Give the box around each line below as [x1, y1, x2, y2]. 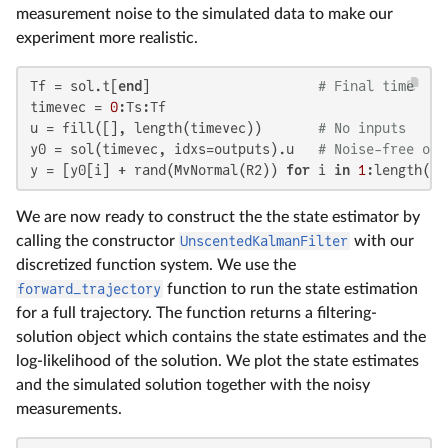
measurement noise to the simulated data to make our [16, 5, 393, 22]
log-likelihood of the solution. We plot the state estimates [16, 352, 419, 369]
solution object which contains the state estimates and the [16, 328, 426, 345]
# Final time [318, 77, 414, 94]
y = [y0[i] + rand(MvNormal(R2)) [30, 161, 286, 178]
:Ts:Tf [118, 98, 166, 115]
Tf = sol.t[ [30, 77, 118, 94]
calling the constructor [16, 232, 179, 249]
